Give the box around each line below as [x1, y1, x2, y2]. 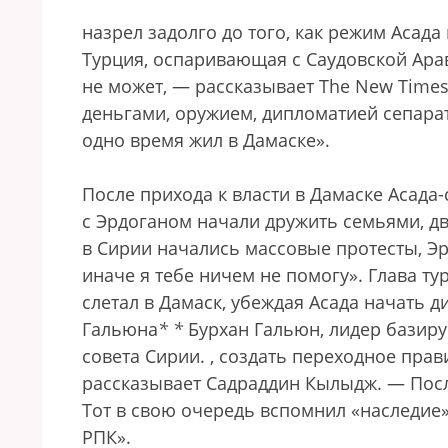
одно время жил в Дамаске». [82, 128, 330, 152]
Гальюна [82, 317, 158, 341]
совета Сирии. [82, 344, 210, 368]
